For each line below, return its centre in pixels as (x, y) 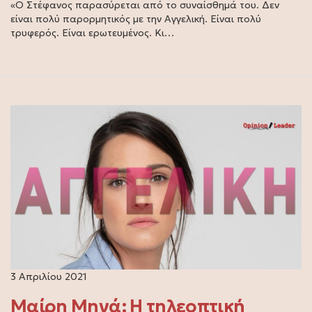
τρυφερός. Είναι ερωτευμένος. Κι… (92, 33)
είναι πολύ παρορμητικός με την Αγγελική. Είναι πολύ (136, 19)
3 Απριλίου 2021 (49, 276)
